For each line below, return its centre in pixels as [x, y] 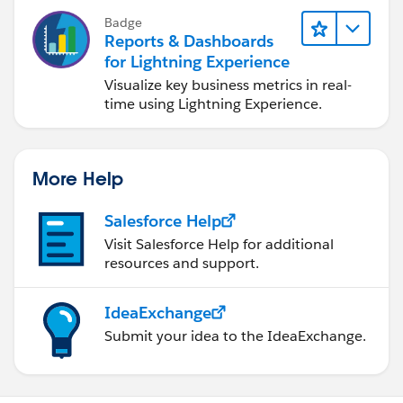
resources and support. [182, 263]
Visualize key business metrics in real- [228, 85]
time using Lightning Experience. [213, 103]
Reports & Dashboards [189, 40]
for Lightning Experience [197, 61]
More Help [78, 178]
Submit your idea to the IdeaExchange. [235, 336]
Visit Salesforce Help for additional [219, 244]
